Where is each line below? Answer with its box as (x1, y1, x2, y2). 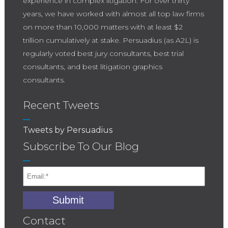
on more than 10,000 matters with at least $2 (22, 22, 183, 32)
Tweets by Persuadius (22, 125, 112, 135)
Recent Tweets (22, 98, 99, 111)
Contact (22, 214, 66, 227)
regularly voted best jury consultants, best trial (22, 48, 184, 58)
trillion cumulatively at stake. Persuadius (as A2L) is (22, 35, 198, 45)
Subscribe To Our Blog (22, 139, 139, 153)
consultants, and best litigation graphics (22, 62, 162, 71)
